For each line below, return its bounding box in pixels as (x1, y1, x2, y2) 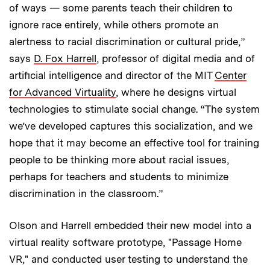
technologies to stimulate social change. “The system (9, 103, 260, 116)
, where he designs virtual (116, 86, 236, 99)
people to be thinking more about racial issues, (9, 154, 229, 166)
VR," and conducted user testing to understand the (9, 253, 248, 266)
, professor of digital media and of (96, 52, 255, 65)
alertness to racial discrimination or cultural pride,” (9, 36, 245, 48)
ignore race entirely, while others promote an (9, 19, 219, 31)
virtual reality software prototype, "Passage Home (9, 236, 242, 249)
